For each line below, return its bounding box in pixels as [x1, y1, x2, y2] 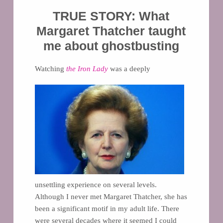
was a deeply [110, 64, 150, 73]
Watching [34, 64, 66, 73]
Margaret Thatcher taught [36, 24, 186, 38]
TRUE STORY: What [53, 9, 170, 23]
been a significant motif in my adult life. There [34, 204, 179, 213]
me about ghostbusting [43, 39, 179, 53]
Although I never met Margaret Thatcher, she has [34, 192, 187, 201]
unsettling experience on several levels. [34, 180, 157, 189]
